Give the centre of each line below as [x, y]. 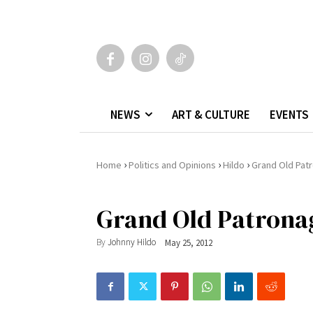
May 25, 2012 [189, 242]
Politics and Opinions [172, 165]
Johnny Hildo [132, 242]
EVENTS [289, 114]
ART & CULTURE [211, 114]
